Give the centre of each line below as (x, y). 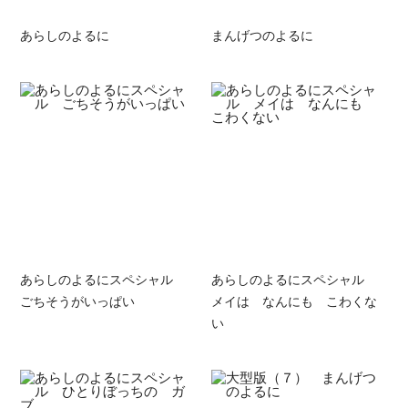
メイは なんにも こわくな (294, 300)
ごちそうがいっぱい (78, 300)
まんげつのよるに (262, 34)
